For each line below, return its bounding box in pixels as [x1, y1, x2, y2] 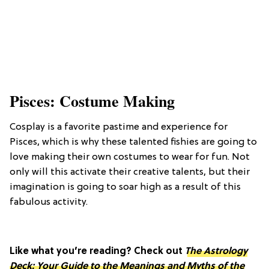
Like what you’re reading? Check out [10, 246, 185, 258]
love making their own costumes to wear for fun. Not [10, 152, 250, 163]
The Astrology [185, 246, 247, 258]
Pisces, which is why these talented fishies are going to [10, 137, 257, 148]
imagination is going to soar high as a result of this [10, 182, 241, 193]
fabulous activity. [10, 197, 88, 208]
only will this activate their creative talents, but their [10, 167, 250, 178]
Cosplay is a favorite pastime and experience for [10, 122, 228, 133]
